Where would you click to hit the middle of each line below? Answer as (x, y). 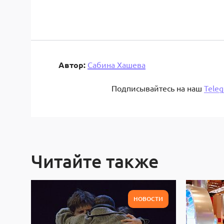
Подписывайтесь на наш (157, 88)
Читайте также (95, 161)
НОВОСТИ (148, 199)
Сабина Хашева (116, 64)
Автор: (72, 65)
